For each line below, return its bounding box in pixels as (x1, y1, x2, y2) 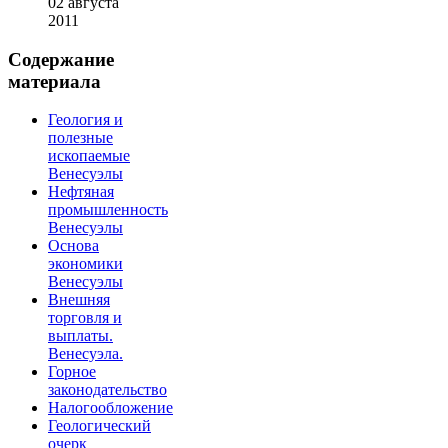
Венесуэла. (48, 345, 123, 363)
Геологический (48, 417, 151, 435)
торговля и (48, 309, 122, 327)
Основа (48, 237, 99, 255)
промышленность (48, 201, 168, 219)
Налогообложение (48, 399, 173, 417)
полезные (48, 129, 113, 147)
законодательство (48, 381, 167, 399)
